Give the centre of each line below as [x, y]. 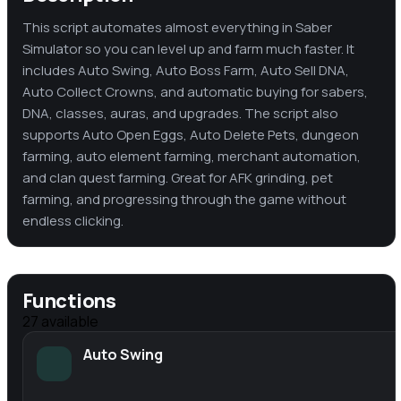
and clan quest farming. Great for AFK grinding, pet [178, 178]
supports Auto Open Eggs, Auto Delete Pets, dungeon [191, 135]
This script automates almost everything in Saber [177, 28]
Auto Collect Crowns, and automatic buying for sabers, [195, 92]
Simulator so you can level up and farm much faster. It [188, 49]
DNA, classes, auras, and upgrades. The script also [180, 114]
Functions [69, 301]
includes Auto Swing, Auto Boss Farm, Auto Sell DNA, [186, 71]
